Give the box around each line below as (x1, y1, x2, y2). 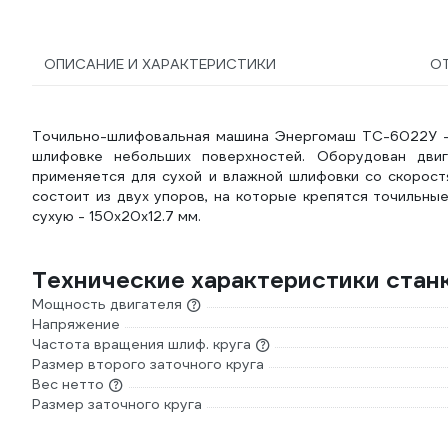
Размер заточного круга (32, 395, 202, 413)
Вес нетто (32, 375, 104, 393)
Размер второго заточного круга (32, 355, 264, 373)
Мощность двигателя (32, 295, 182, 313)
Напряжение (32, 315, 120, 333)
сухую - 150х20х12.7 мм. (32, 207, 201, 225)
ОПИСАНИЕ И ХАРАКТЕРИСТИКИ (44, 55, 276, 73)
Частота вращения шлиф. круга (32, 335, 251, 353)
